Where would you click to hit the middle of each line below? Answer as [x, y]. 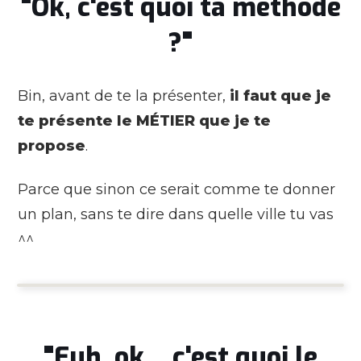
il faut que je [280, 95]
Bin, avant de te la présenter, [124, 95]
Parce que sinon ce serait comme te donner [176, 189]
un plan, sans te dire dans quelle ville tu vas [176, 214]
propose [52, 145]
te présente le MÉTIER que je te [144, 120]
